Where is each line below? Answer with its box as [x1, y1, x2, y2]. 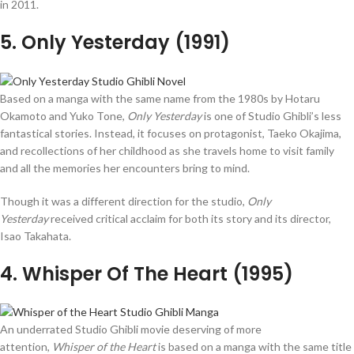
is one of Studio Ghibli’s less [201, 108, 341, 122]
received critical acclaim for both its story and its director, [48, 211, 331, 225]
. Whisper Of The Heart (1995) [13, 260, 293, 287]
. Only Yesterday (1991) [12, 29, 230, 56]
